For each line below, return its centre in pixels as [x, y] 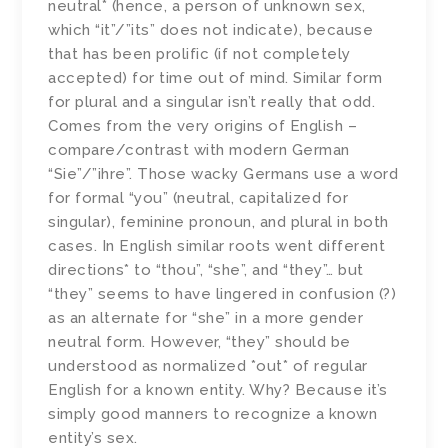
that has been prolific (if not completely [199, 53]
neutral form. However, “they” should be [199, 341]
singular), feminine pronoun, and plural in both [218, 221]
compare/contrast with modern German [199, 149]
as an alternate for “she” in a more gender [206, 317]
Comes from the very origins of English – [203, 125]
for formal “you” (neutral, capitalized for [198, 197]
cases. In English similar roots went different [217, 245]
